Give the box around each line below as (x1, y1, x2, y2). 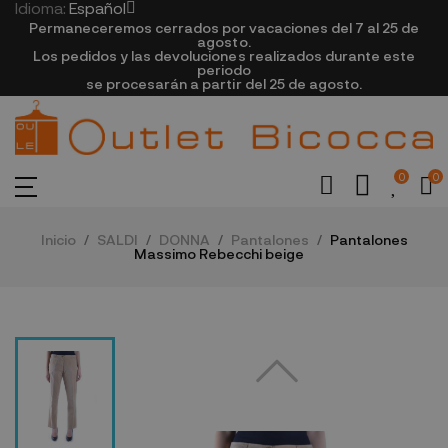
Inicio (40, 231, 76, 249)
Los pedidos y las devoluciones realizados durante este (33, 47, 415, 64)
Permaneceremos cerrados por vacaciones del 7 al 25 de (28, 19, 420, 36)
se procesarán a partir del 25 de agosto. (86, 75, 362, 92)
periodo (196, 61, 252, 78)
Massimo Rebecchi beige (134, 245, 304, 263)
